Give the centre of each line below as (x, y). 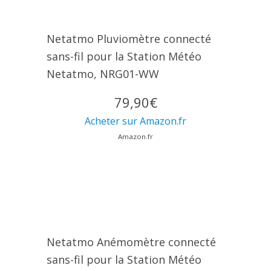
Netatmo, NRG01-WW (103, 74)
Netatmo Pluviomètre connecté (129, 39)
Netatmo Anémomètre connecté (131, 242)
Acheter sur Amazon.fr (135, 121)
